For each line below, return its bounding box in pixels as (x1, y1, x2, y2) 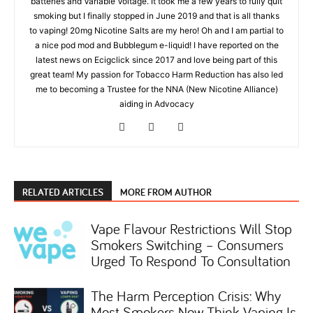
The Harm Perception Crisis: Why (91, 286, 281, 305)
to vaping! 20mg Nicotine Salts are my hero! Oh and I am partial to (29, 25, 284, 36)
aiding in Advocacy (119, 99, 194, 109)
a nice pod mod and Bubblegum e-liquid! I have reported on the (34, 40, 279, 50)
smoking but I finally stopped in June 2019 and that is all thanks (34, 10, 279, 21)
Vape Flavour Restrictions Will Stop (91, 219, 292, 238)
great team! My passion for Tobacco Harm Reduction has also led (30, 69, 283, 80)
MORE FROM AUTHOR (120, 186, 212, 198)
